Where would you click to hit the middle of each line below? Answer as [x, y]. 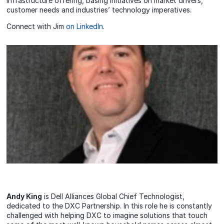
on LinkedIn [85, 26]
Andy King [24, 196]
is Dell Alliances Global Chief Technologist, [113, 196]
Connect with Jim [36, 26]
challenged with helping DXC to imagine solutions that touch [107, 215]
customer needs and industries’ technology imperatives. [99, 10]
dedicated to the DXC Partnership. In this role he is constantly [109, 206]
